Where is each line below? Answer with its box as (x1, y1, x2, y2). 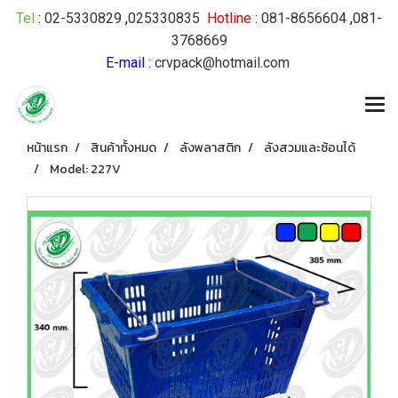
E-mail (105, 54, 145, 71)
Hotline (207, 10, 251, 27)
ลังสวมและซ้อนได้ (264, 139, 355, 157)
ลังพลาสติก (179, 139, 241, 157)
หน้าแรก (27, 139, 68, 157)
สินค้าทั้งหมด (91, 139, 156, 157)
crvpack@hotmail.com (154, 54, 290, 71)
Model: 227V (50, 160, 121, 179)
